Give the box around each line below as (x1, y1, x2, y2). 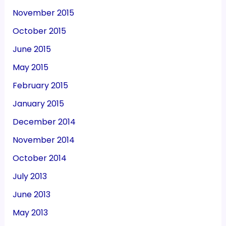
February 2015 (12, 80, 68, 92)
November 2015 (12, 7, 74, 19)
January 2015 (12, 98, 64, 110)
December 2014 (12, 116, 76, 128)
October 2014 (12, 152, 67, 164)
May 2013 (12, 207, 48, 219)
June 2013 (12, 189, 50, 201)
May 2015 (12, 62, 48, 74)
